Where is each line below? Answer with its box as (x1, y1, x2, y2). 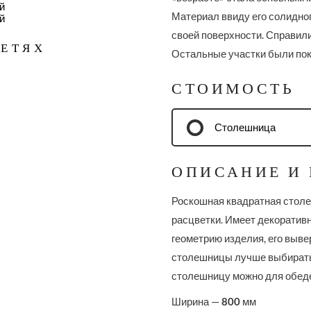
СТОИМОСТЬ (171, 80, 295, 98)
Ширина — (171, 295, 222, 308)
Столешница (215, 121, 276, 133)
